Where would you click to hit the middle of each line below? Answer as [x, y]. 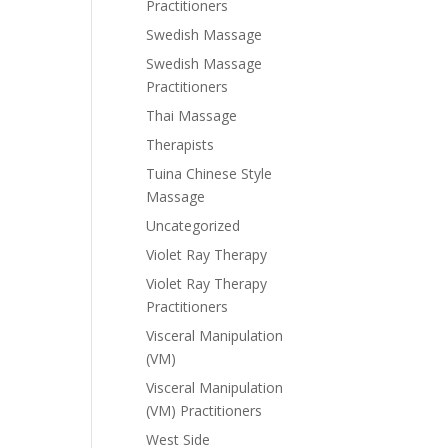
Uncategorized [193, 225]
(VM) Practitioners [204, 410]
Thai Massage [191, 115]
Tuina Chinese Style [209, 173]
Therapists [180, 144]
